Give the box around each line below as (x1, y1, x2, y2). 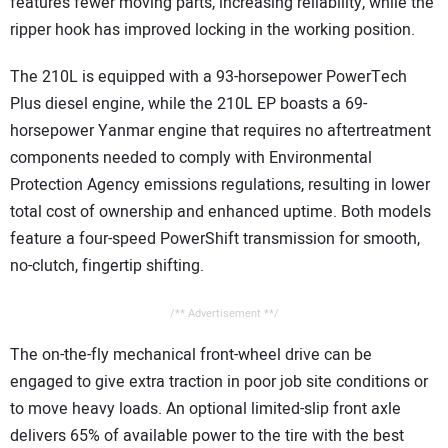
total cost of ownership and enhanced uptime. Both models (10, 199, 431, 224)
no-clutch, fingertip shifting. (10, 253, 204, 278)
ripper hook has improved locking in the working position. (10, 18, 415, 43)
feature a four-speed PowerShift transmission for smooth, (10, 226, 420, 251)
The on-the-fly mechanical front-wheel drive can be (10, 342, 372, 367)
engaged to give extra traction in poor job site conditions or (10, 369, 428, 394)
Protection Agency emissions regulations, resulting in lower (10, 172, 430, 197)
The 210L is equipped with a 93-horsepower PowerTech (10, 64, 407, 89)
